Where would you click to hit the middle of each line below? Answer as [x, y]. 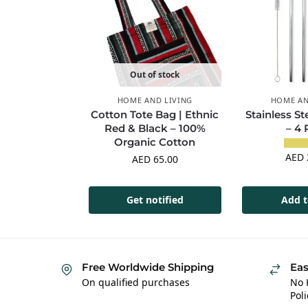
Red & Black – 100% [155, 129]
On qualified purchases [136, 283]
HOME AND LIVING [155, 100]
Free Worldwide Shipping [148, 267]
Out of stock [155, 75]
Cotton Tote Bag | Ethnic [155, 115]
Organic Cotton [155, 142]
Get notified [155, 199]
